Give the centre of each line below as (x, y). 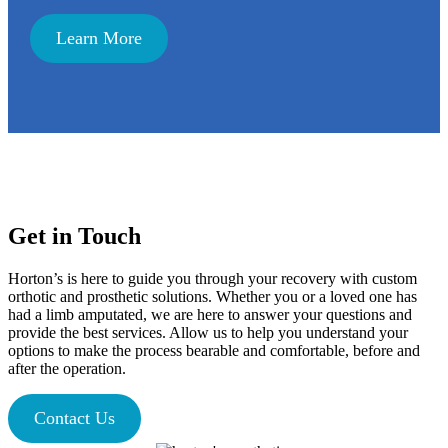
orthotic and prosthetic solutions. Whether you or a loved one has (212, 297)
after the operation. (67, 369)
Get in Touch (74, 236)
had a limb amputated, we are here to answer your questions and (210, 315)
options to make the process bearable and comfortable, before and (214, 351)
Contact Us (74, 418)
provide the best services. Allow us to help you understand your (208, 333)
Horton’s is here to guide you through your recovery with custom (212, 279)
